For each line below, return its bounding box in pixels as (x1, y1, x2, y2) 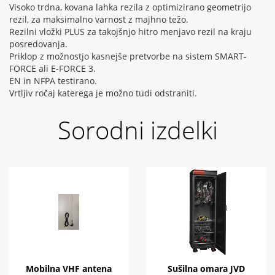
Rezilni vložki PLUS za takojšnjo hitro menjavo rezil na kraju (9, 26, 252, 38)
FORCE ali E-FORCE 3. (9, 63, 96, 75)
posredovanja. (9, 38, 68, 50)
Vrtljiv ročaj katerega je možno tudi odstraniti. (9, 87, 197, 99)
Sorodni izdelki (57, 113, 218, 147)
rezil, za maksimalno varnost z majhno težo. (9, 14, 188, 26)
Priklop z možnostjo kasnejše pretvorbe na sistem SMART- (9, 50, 247, 63)
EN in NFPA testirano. (9, 75, 97, 87)
